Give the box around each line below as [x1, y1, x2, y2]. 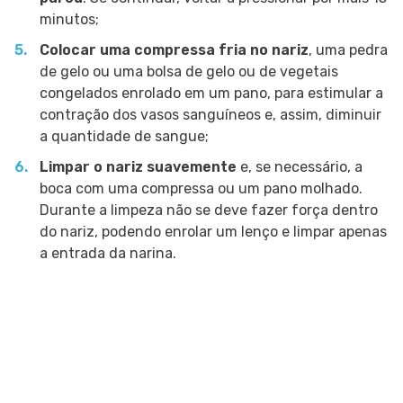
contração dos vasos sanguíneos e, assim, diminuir [40, 106, 381, 124]
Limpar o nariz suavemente [40, 158, 237, 176]
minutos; [40, 11, 99, 29]
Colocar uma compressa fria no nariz [40, 41, 309, 59]
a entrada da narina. [40, 245, 176, 263]
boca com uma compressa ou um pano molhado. [40, 180, 363, 198]
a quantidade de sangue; [40, 128, 209, 146]
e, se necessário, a [237, 158, 363, 176]
